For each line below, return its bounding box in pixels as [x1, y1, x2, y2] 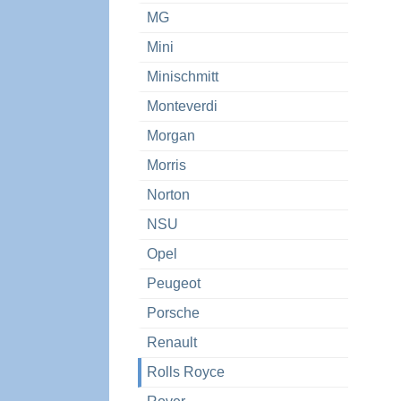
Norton [147, 187, 191, 203]
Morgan [147, 128, 196, 144]
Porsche [147, 305, 200, 321]
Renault [147, 335, 198, 351]
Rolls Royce [147, 364, 226, 380]
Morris [147, 158, 187, 174]
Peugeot [147, 276, 201, 292]
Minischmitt [147, 69, 219, 85]
